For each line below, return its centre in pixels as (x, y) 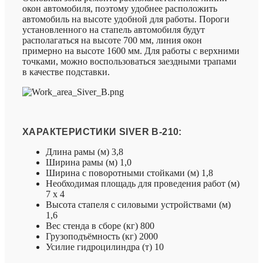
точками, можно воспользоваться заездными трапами (129, 62)
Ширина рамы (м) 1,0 (89, 163)
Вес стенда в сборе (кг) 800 (100, 226)
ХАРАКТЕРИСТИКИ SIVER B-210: (102, 132)
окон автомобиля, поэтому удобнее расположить (120, 9)
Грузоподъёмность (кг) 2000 (102, 237)
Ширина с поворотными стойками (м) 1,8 (129, 173)
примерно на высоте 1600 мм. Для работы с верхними (131, 51)
